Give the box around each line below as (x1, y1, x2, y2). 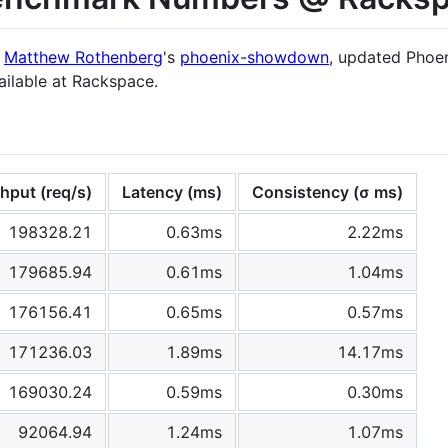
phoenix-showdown (180, 46, 329, 67)
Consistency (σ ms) (252, 181, 403, 202)
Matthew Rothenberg (4, 46, 163, 67)
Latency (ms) (122, 181, 222, 202)
